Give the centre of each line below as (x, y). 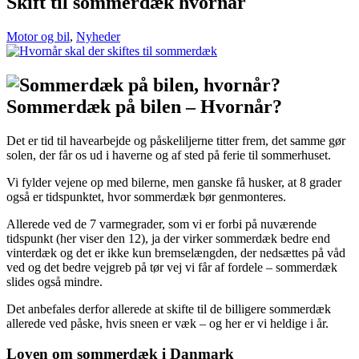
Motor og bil (38, 36)
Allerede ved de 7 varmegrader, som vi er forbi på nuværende (161, 224)
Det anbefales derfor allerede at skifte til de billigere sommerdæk (169, 309)
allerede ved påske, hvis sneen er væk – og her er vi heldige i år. (167, 323)
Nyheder (98, 36)
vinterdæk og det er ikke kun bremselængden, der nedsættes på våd (176, 252)
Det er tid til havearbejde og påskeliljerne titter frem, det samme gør (176, 140)
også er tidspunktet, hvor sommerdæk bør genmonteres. (146, 196)
